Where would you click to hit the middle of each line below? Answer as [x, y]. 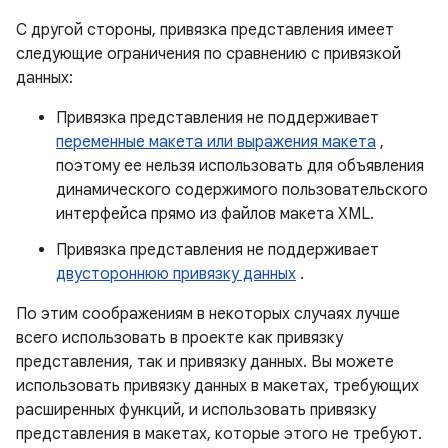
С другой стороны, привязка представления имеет [205, 30]
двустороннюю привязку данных [176, 274]
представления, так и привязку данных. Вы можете [205, 362]
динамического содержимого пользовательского [242, 190]
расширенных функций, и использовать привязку [196, 410]
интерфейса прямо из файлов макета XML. [215, 214]
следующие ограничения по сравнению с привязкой [208, 54]
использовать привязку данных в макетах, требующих [217, 386]
